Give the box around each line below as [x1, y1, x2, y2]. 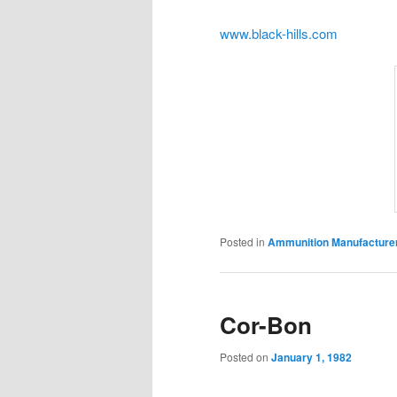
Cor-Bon [220, 308, 312, 341]
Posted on [220, 348, 271, 364]
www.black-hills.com [220, 23, 338, 43]
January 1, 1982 [271, 348, 352, 365]
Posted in [220, 234, 265, 250]
